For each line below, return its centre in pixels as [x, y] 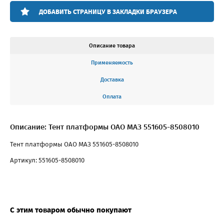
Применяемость [112, 62]
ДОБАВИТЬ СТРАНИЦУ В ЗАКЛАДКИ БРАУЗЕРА [108, 11]
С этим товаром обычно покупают [71, 210]
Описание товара [112, 45]
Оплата [112, 96]
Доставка [112, 79]
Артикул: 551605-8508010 [47, 160]
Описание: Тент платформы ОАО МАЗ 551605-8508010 [105, 127]
